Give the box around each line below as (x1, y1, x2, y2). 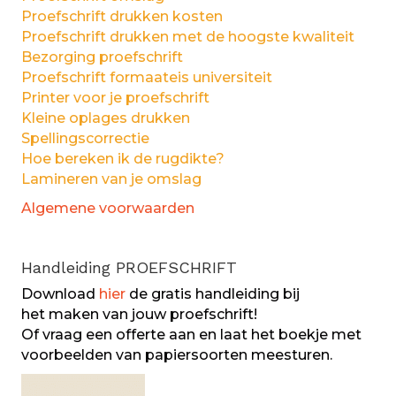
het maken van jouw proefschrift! (21, 306, 257, 324)
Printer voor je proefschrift (21, 89, 209, 107)
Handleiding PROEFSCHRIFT (21, 258, 237, 278)
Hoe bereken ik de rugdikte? (21, 150, 225, 168)
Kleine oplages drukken (21, 110, 190, 127)
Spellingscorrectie (21, 130, 149, 148)
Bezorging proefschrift (21, 49, 183, 66)
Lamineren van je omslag (21, 171, 202, 188)
